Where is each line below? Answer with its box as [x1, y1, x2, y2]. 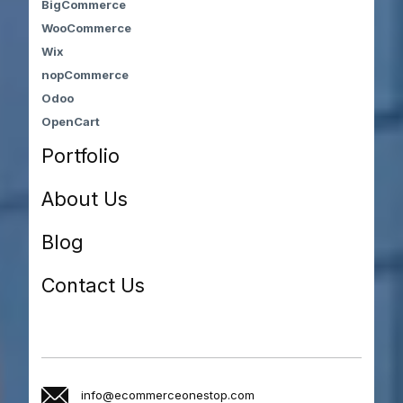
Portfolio [41, 143, 121, 167]
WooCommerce [41, 21, 132, 36]
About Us [41, 186, 129, 210]
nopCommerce [41, 67, 130, 83]
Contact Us [41, 273, 146, 297]
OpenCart [41, 114, 101, 130]
